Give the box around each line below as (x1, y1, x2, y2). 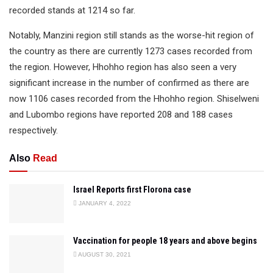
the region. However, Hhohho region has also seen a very (9, 61, 236, 73)
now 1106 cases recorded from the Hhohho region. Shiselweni (9, 93, 259, 104)
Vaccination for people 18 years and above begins (73, 236, 257, 246)
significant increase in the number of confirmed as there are (9, 77, 249, 88)
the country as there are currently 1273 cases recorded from (9, 45, 252, 57)
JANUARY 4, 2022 (77, 199, 131, 207)
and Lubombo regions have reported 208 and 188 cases (9, 108, 233, 120)
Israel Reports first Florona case (73, 184, 191, 194)
